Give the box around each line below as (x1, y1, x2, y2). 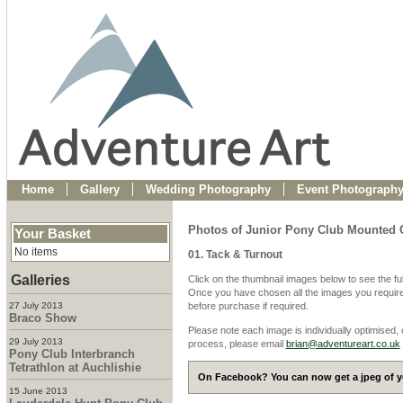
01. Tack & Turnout (187, 248, 282, 262)
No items (13, 246, 58, 258)
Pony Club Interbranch (8, 347, 135, 361)
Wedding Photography (145, 183, 271, 196)
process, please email (187, 337, 286, 349)
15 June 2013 (8, 386, 67, 396)
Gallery (79, 183, 120, 196)
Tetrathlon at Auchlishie (8, 361, 141, 374)
